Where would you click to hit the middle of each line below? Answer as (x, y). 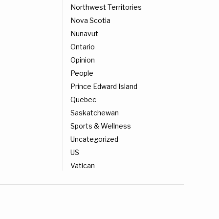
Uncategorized (94, 139)
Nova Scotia (90, 21)
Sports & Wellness (101, 126)
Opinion (83, 60)
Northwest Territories (106, 7)
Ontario (83, 47)
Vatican (83, 166)
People (82, 73)
